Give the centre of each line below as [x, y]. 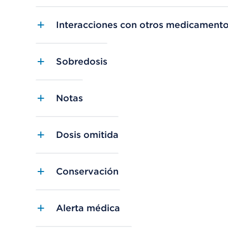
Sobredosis [82, 62]
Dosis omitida [87, 135]
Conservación [87, 172]
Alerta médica [88, 208]
